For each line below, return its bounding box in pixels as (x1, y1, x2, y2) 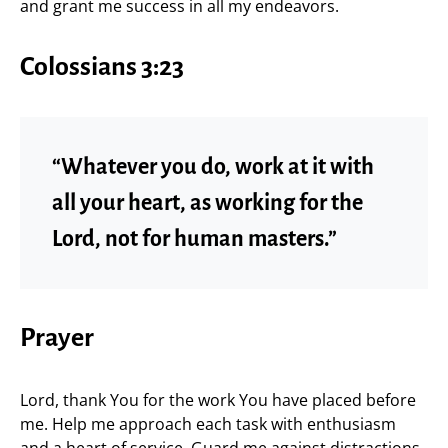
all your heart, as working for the (52, 191, 363, 215)
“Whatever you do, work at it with (52, 155, 374, 179)
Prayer (20, 324, 94, 352)
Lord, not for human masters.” (52, 227, 337, 251)
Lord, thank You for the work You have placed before (20, 389, 416, 411)
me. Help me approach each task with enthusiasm (20, 413, 396, 435)
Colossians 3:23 (20, 53, 184, 81)
